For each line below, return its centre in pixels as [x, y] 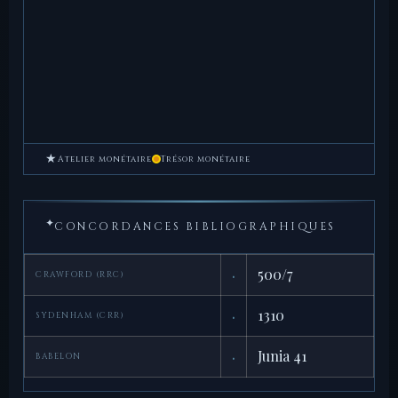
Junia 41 [282, 356]
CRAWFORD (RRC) [80, 275]
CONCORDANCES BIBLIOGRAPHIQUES [195, 227]
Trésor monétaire [206, 159]
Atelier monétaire [105, 159]
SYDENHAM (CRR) [80, 316]
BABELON [59, 357]
